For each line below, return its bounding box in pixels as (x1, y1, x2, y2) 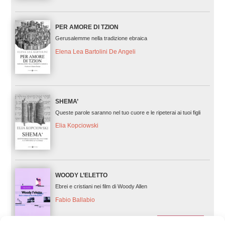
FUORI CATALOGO (158, 215, 203, 221)
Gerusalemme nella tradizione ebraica (55, 35, 147, 42)
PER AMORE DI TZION (55, 24, 119, 31)
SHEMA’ (55, 97, 78, 105)
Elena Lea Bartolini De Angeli (55, 48, 136, 56)
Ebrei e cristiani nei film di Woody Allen (55, 183, 147, 189)
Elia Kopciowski (55, 122, 98, 130)
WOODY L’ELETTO (55, 171, 107, 179)
